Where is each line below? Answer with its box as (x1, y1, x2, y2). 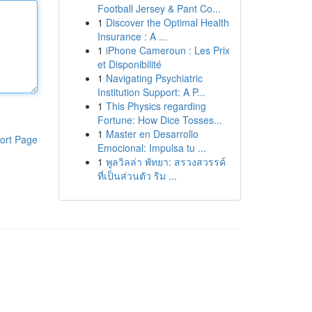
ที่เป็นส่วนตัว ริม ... (97, 169, 177, 182)
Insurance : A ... (97, 29, 167, 43)
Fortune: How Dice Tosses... (97, 113, 222, 127)
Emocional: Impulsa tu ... (97, 141, 206, 155)
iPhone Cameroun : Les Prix (105, 43, 230, 57)
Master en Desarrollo (105, 127, 198, 141)
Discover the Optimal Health (105, 15, 229, 29)
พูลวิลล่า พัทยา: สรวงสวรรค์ (105, 155, 226, 169)
